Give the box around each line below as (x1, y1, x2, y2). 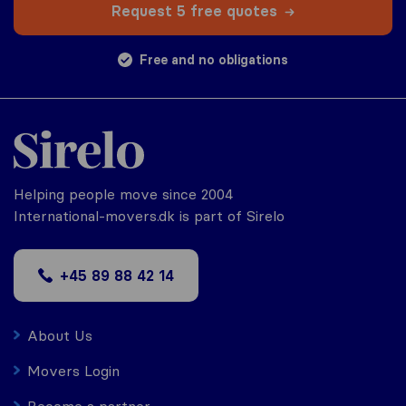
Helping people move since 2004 (14, 185, 233, 204)
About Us (27, 326, 92, 345)
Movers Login (27, 362, 120, 381)
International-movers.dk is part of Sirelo (14, 207, 285, 226)
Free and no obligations (140, 52, 288, 69)
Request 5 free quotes (111, 2, 277, 21)
